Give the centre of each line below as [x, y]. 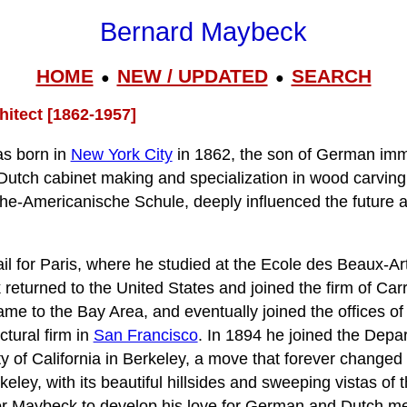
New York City [121, 154]
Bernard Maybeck [203, 32]
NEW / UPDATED [192, 75]
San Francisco [145, 336]
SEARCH [331, 75]
